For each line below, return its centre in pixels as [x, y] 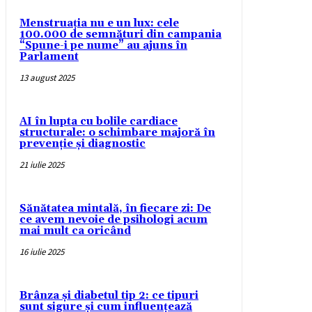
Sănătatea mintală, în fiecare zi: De [115, 209]
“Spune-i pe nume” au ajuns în [103, 46]
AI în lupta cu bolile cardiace [99, 122]
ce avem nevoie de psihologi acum [114, 220]
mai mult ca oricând [75, 231]
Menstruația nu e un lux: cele [99, 24]
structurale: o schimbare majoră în [117, 133]
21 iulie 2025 [42, 165]
